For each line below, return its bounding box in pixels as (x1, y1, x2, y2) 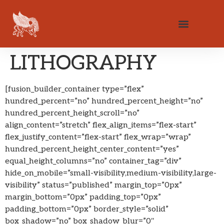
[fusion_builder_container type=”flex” (5, 84, 144, 94)
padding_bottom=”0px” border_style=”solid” (5, 204, 168, 214)
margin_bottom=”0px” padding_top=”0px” (5, 192, 161, 202)
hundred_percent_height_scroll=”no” (5, 108, 139, 118)
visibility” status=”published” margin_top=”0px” (5, 180, 182, 190)
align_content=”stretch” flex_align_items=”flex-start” (5, 120, 196, 130)
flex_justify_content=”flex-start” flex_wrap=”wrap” (5, 132, 191, 142)
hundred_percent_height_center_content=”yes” (5, 144, 179, 154)
